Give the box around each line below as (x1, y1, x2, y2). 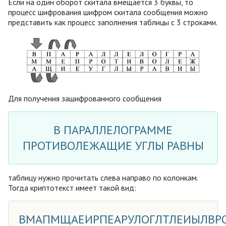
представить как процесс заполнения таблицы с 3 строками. (8, 17, 217, 27)
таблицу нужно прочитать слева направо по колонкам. (8, 172, 198, 183)
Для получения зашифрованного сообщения (8, 93, 161, 103)
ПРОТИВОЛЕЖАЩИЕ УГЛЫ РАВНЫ (22, 138, 204, 154)
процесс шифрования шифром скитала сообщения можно (8, 7, 208, 17)
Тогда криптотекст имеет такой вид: (8, 182, 136, 193)
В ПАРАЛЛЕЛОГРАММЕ (53, 122, 173, 138)
